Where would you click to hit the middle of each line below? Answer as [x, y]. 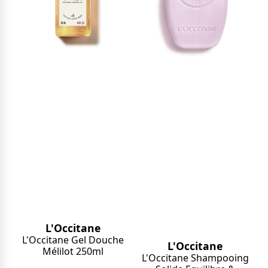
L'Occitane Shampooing [195, 258]
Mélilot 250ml [73, 251]
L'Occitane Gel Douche [73, 240]
